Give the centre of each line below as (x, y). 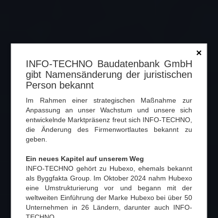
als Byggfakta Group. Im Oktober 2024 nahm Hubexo (109, 178)
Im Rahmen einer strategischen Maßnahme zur (109, 100)
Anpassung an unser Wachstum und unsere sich (109, 110)
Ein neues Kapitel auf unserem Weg (85, 158)
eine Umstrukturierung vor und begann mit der (109, 188)
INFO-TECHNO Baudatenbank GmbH (109, 64)
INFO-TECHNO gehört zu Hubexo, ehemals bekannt (109, 168)
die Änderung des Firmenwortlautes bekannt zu (109, 129)
